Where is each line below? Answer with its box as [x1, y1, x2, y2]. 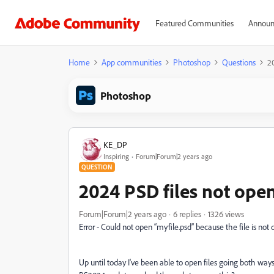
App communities [102, 57, 161, 67]
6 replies [173, 209, 201, 219]
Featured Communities [155, 18, 234, 28]
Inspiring [103, 151, 129, 161]
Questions [222, 57, 256, 67]
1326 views [208, 209, 244, 219]
